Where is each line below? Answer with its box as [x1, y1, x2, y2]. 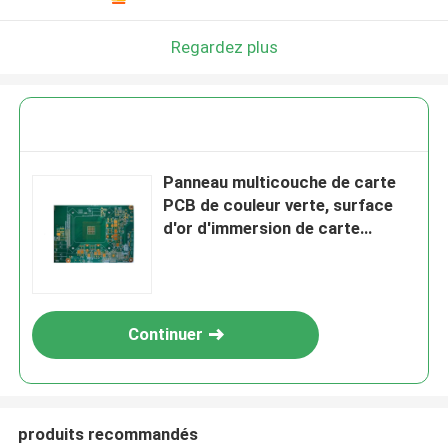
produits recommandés [17, 423, 198, 444]
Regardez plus [170, 36, 278, 57]
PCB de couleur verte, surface [163, 195, 394, 216]
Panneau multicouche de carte [163, 172, 397, 193]
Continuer [127, 324, 203, 345]
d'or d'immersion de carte [163, 218, 361, 239]
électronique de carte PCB [163, 241, 367, 262]
